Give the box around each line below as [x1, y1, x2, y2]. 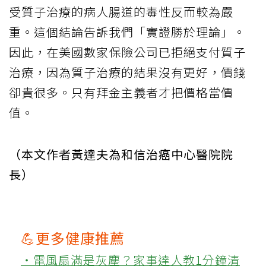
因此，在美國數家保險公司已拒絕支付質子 [9, 43, 246, 61]
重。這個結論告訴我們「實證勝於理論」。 [9, 23, 246, 41]
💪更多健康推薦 [21, 227, 125, 249]
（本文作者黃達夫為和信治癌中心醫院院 [9, 145, 233, 163]
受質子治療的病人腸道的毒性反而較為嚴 [9, 3, 233, 21]
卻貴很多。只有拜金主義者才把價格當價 [9, 84, 233, 102]
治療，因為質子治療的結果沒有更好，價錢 [9, 64, 246, 81]
